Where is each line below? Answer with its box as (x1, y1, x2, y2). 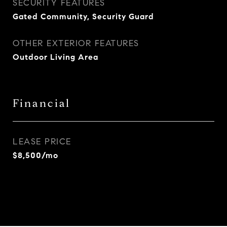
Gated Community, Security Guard (13, 12, 154, 21)
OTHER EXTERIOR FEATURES (13, 38, 139, 49)
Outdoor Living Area (13, 52, 98, 62)
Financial (13, 97, 70, 110)
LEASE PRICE (13, 136, 71, 147)
